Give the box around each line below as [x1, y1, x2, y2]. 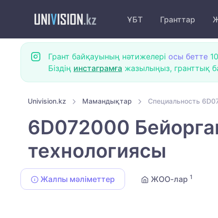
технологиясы [28, 139, 166, 163]
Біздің [48, 63, 73, 73]
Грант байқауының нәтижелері [48, 52, 168, 61]
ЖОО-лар [149, 174, 190, 184]
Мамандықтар [82, 97, 132, 105]
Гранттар [160, 14, 195, 24]
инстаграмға [73, 63, 122, 73]
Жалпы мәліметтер [38, 174, 115, 184]
